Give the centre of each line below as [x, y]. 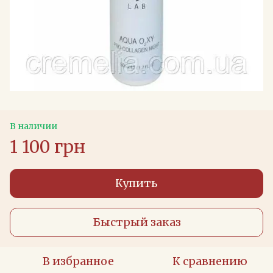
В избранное [78, 261]
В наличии [34, 126]
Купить [136, 183]
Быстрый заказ [136, 222]
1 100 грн [48, 147]
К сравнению [210, 261]
